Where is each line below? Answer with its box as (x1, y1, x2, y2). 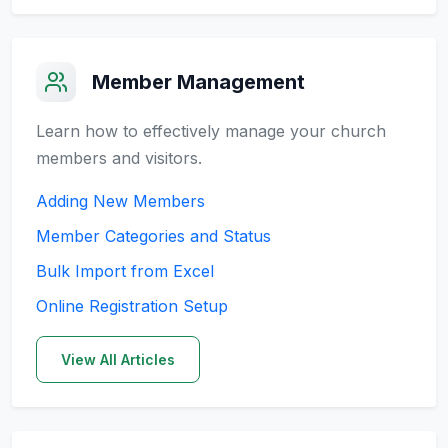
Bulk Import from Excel (36, 260, 214, 281)
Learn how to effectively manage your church (36, 120, 386, 141)
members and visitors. (36, 147, 202, 168)
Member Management (92, 69, 305, 94)
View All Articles (61, 350, 175, 368)
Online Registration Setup (36, 295, 228, 316)
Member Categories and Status (36, 225, 271, 246)
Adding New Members (36, 190, 205, 211)
